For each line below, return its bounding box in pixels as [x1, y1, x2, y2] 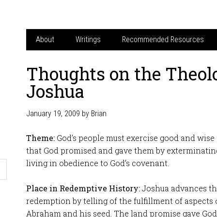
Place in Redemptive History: [26, 183, 142, 193]
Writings [76, 35, 101, 44]
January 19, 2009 [26, 109, 80, 118]
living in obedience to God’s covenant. [26, 158, 169, 168]
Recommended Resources [122, 35, 204, 44]
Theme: [26, 133, 55, 143]
